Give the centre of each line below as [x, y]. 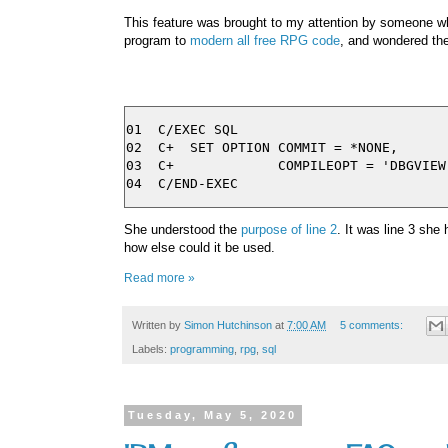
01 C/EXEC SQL [182, 129]
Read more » [159, 277]
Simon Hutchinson [228, 325]
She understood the [182, 229]
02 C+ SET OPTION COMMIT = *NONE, [262, 147]
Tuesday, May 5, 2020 [213, 415]
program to [157, 40]
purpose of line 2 [289, 229]
